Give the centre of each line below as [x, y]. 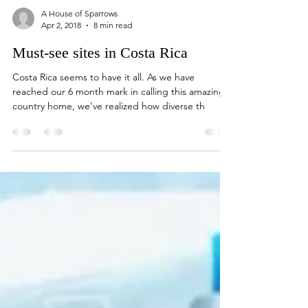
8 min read [113, 86]
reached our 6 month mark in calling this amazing [119, 152]
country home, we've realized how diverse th [109, 166]
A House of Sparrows [79, 74]
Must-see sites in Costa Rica [100, 113]
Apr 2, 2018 [61, 86]
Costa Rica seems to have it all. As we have [103, 137]
